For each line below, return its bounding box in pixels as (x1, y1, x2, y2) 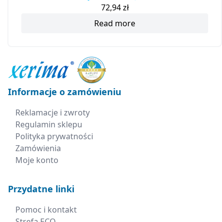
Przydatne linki (8, 183, 74, 195)
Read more (94, 18, 135, 29)
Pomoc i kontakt (15, 204, 77, 216)
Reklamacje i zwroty (15, 107, 90, 118)
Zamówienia (15, 143, 61, 154)
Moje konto (15, 155, 58, 166)
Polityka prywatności (15, 131, 93, 142)
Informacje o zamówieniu (8, 86, 121, 98)
